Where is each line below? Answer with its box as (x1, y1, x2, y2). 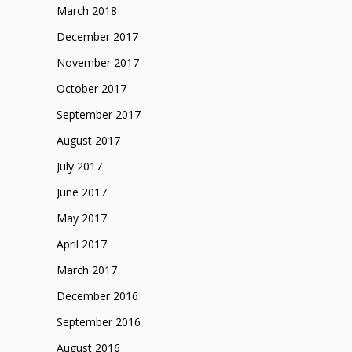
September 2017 (56, 107, 141, 123)
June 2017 (56, 185, 107, 200)
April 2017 (56, 236, 107, 252)
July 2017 (56, 159, 102, 174)
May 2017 (56, 211, 107, 226)
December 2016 (56, 288, 138, 304)
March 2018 (56, 3, 117, 19)
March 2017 (56, 262, 117, 278)
